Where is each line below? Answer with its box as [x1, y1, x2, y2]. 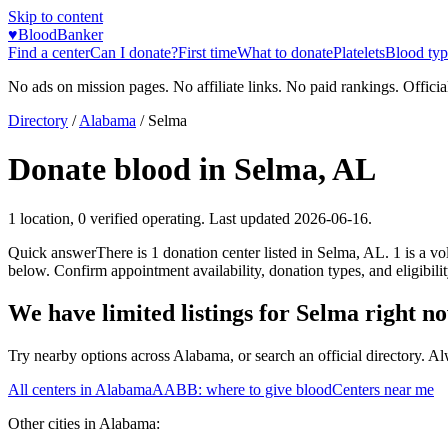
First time [178, 44, 237, 61]
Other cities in [8, 414, 99, 432]
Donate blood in [8, 151, 234, 188]
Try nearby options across [8, 346, 173, 364]
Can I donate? [90, 44, 178, 61]
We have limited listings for [8, 299, 296, 326]
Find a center [8, 44, 90, 61]
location [20, 209, 70, 227]
